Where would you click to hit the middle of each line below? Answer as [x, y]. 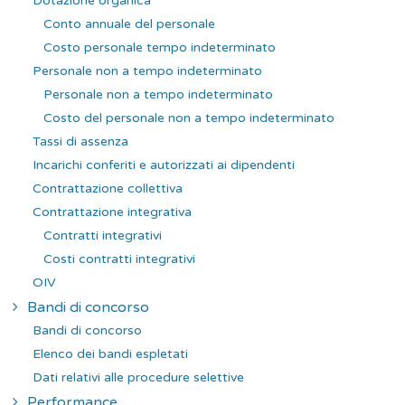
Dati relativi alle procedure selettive [138, 377]
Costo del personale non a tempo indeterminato [189, 118]
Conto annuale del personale [129, 24]
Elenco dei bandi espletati [110, 353]
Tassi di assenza [80, 141]
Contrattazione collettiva [108, 188]
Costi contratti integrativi [119, 259]
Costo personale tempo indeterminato [160, 47]
